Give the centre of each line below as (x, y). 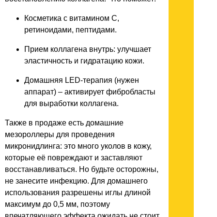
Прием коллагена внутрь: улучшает (88, 49)
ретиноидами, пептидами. (70, 30)
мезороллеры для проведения (60, 134)
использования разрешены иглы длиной (78, 192)
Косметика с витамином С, (72, 18)
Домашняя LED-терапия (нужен (82, 80)
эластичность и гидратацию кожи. (84, 61)
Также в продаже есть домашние (64, 123)
